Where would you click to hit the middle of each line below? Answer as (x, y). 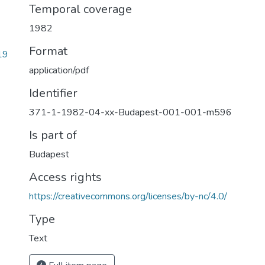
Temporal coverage (80, 9)
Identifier (53, 93)
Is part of (53, 135)
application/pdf (59, 70)
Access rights (65, 177)
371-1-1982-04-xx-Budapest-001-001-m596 (130, 112)
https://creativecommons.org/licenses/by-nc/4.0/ (128, 196)
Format (48, 51)
